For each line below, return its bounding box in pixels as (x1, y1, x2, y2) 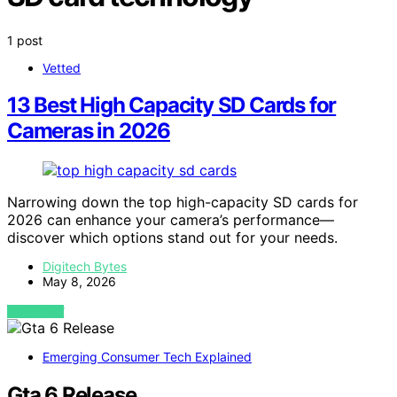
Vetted (43, 59, 81, 75)
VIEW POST (7, 305, 65, 319)
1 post (7, 32, 43, 48)
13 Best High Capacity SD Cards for (7, 92, 337, 119)
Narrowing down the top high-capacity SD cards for (7, 193, 358, 212)
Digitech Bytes (43, 259, 127, 275)
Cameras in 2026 (7, 118, 171, 144)
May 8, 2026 (43, 274, 116, 290)
